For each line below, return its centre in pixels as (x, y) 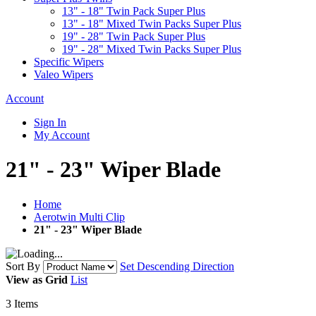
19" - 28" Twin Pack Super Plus (134, 36)
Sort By (23, 266)
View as (24, 279)
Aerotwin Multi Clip (79, 217)
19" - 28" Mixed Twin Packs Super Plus (152, 49)
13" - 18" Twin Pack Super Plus (134, 11)
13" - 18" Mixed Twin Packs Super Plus (152, 24)
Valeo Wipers (63, 74)
